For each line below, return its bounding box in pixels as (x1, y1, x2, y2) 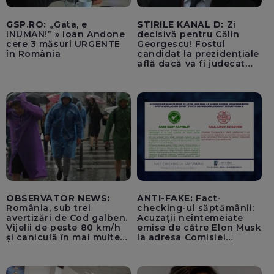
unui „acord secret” (137, 251, 232, 262)
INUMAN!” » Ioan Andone (6, 29, 125, 40)
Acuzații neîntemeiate (137, 212, 243, 223)
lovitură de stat (137, 78, 211, 89)
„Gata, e (46, 19, 87, 31)
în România (6, 48, 61, 60)
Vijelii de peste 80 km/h (6, 221, 121, 233)
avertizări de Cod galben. (6, 212, 128, 223)
